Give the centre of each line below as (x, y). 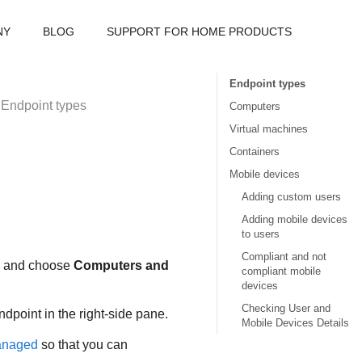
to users (261, 234)
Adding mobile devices (295, 219)
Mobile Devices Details (296, 323)
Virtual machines (269, 129)
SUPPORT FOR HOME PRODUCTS (199, 32)
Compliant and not (284, 257)
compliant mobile (282, 271)
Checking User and (286, 308)
